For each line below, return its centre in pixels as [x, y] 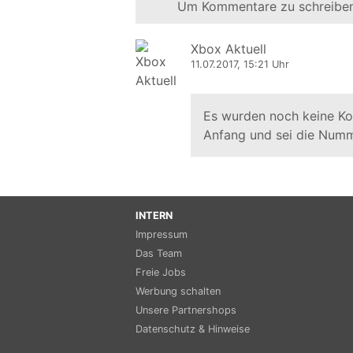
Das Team [159, 254]
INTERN [154, 216]
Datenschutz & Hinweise [193, 329]
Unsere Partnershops [186, 310]
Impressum [162, 235]
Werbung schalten [178, 292]
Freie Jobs [161, 273]
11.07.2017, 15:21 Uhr [240, 65]
